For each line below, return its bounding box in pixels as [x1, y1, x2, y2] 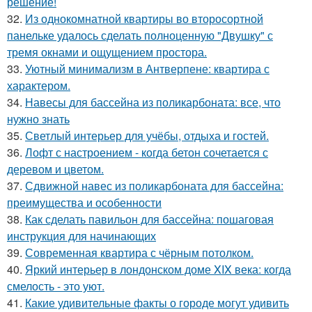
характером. [7, 77, 70, 93]
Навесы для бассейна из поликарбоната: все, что [25, 94, 281, 110]
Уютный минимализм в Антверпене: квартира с [25, 61, 270, 77]
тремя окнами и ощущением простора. [7, 44, 207, 60]
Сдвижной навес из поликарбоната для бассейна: [25, 178, 283, 194]
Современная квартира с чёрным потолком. [25, 244, 253, 260]
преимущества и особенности [7, 194, 162, 210]
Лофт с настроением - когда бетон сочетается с [25, 144, 268, 160]
